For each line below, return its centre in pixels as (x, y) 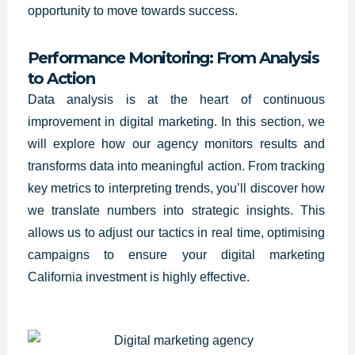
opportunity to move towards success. (132, 10)
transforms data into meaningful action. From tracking (176, 166)
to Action (61, 78)
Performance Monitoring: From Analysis (173, 57)
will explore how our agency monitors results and (176, 143)
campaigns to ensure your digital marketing (176, 254)
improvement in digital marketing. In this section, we (176, 121)
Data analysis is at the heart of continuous (176, 99)
